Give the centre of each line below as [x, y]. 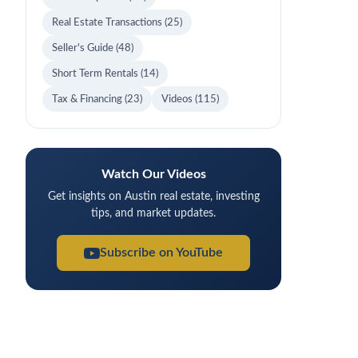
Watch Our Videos [153, 174]
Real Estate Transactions [108, 22]
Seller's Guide [84, 48]
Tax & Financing [88, 99]
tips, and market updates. [153, 213]
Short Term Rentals [96, 74]
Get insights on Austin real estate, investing [153, 197]
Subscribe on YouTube [161, 253]
